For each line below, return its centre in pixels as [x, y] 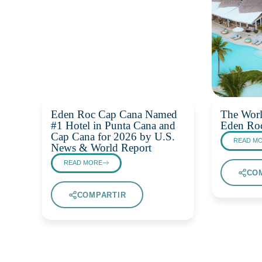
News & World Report [101, 148]
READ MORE [83, 163]
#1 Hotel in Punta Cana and [113, 126]
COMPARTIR [101, 195]
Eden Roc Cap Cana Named [114, 115]
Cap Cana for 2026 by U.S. [113, 137]
